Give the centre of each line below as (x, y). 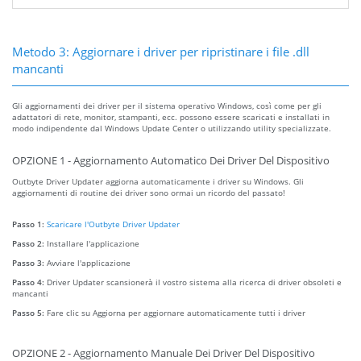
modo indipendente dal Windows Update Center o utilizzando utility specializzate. (172, 128)
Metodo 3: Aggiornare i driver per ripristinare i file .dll (161, 51)
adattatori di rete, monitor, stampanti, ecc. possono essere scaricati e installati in (171, 116)
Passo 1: (29, 224)
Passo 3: (29, 262)
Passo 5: (29, 312)
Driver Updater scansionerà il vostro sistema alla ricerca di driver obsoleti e (194, 282)
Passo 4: (29, 282)
